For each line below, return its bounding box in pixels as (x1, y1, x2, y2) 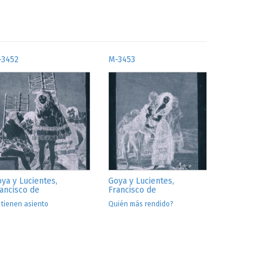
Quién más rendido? (108, 199, 173, 208)
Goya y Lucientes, (108, 175, 174, 186)
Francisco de (108, 184, 156, 195)
